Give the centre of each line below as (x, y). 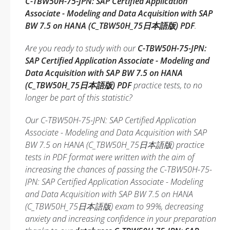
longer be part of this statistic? (79, 98)
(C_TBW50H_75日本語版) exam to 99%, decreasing (114, 206)
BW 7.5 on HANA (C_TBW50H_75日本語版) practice (115, 145)
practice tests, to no (167, 85)
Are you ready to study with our (81, 48)
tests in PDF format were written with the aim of (110, 157)
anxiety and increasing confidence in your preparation (121, 219)
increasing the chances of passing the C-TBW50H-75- (119, 169)
